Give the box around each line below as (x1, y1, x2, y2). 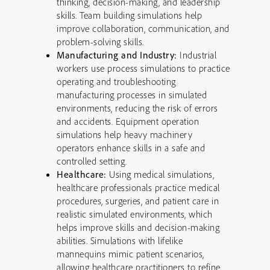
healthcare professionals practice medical (57, 181, 220, 193)
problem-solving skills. (57, 36, 144, 48)
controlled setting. (57, 155, 127, 167)
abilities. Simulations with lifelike (57, 234, 183, 246)
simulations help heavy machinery (57, 128, 192, 140)
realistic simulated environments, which (57, 208, 213, 220)
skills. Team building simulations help (57, 9, 202, 21)
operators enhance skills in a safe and (57, 142, 205, 154)
